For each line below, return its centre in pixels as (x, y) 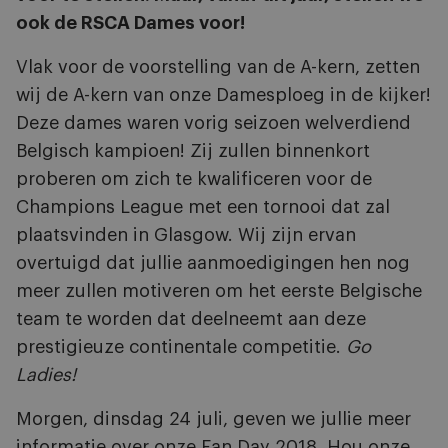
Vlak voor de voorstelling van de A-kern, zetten (218, 67)
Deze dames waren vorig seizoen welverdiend (213, 123)
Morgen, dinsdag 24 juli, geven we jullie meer (213, 419)
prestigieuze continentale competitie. (181, 347)
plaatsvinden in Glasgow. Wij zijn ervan (186, 235)
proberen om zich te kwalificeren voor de (194, 179)
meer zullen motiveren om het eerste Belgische (219, 291)
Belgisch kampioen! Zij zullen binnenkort (193, 151)
